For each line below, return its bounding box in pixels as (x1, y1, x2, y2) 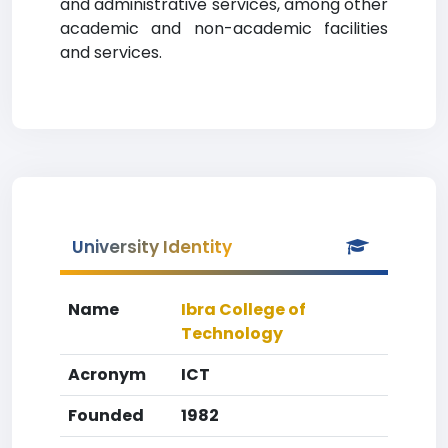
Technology (181, 322, 283, 345)
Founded (68, 404, 144, 427)
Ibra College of (181, 298, 306, 321)
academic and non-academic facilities (60, 17, 388, 40)
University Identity (72, 235, 232, 259)
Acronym (68, 363, 146, 386)
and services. (60, 41, 162, 64)
